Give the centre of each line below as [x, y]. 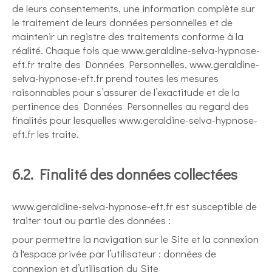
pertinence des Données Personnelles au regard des [131, 106]
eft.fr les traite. [46, 134]
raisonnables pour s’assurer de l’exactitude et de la [126, 92]
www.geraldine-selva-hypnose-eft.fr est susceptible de [134, 206]
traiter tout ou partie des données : [91, 220]
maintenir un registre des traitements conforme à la [128, 36]
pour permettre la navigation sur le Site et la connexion [135, 239]
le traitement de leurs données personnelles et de [122, 22]
